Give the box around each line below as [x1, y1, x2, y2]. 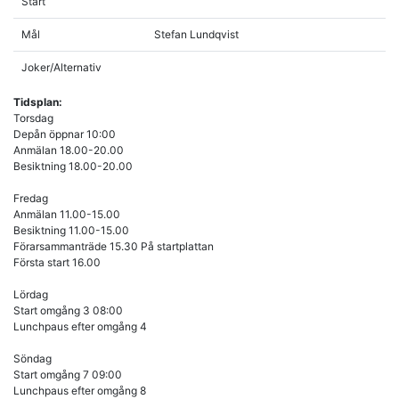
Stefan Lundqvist [154, 27, 239, 41]
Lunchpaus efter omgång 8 [13, 383, 146, 397]
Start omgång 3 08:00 [13, 303, 123, 317]
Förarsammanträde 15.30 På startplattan [13, 239, 214, 253]
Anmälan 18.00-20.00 [13, 142, 124, 157]
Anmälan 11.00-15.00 [13, 207, 120, 221]
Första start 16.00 [13, 255, 101, 269]
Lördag [13, 287, 48, 301]
